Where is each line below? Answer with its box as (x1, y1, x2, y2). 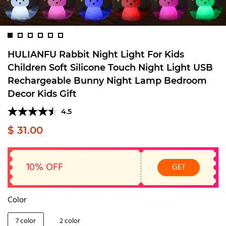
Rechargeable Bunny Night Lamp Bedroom (8, 75, 207, 86)
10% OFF (26, 159, 63, 176)
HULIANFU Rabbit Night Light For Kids (8, 49, 184, 60)
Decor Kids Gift (8, 88, 77, 99)
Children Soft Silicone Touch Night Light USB (8, 62, 213, 73)
